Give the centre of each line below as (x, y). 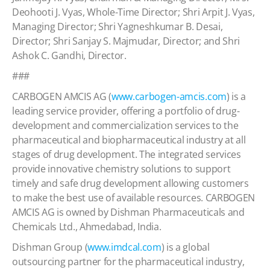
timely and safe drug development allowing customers (130, 183)
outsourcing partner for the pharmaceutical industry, (128, 262)
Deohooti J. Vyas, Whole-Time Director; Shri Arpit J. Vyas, (133, 12)
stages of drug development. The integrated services (127, 154)
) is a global (185, 247)
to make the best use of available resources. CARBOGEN (134, 198)
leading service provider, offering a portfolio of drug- (126, 111)
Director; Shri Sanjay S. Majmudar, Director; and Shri (126, 41)
